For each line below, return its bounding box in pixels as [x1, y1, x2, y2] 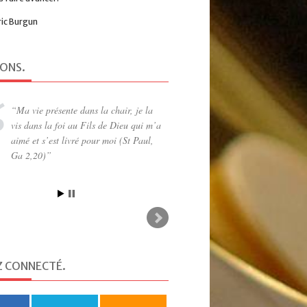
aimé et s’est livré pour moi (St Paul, [11, 133, 153, 147]
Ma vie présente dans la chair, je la [16, 103, 153, 116]
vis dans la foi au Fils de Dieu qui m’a [11, 118, 161, 132]
